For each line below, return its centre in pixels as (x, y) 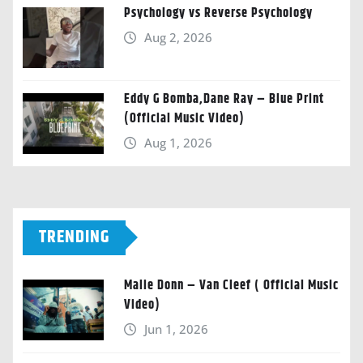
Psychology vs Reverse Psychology (218, 13)
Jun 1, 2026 (176, 329)
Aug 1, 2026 (178, 142)
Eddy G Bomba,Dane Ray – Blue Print (224, 99)
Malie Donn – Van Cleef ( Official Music (231, 285)
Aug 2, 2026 (178, 37)
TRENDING (74, 237)
